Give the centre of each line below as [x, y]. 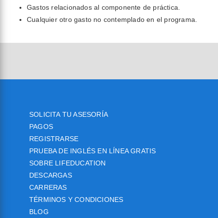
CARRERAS [48, 187]
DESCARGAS [51, 175]
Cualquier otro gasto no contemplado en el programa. [112, 19]
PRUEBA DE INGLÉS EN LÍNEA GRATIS [93, 151]
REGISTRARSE [54, 138]
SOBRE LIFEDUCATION [68, 163]
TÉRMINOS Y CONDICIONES [76, 199]
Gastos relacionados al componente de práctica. [104, 7]
